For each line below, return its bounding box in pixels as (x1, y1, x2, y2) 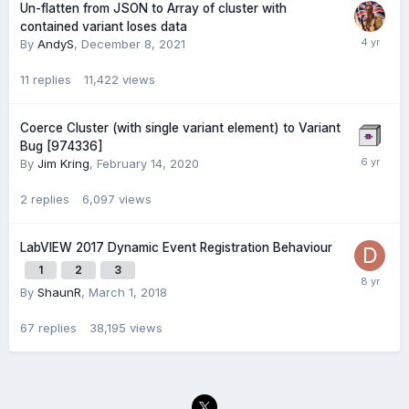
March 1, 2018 (89, 285, 167, 299)
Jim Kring (37, 156, 89, 171)
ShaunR (37, 285, 81, 299)
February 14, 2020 (97, 156, 199, 171)
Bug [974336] (20, 139, 103, 153)
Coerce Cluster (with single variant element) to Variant (20, 121, 341, 135)
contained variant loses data (20, 19, 187, 34)
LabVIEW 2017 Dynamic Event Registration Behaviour (20, 240, 332, 255)
